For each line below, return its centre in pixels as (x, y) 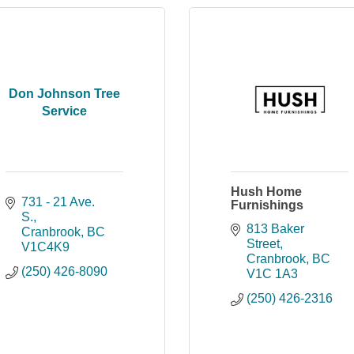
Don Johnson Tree (64, 93)
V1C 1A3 (272, 274)
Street (263, 244)
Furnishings (267, 205)
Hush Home (266, 192)
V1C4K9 (45, 247)
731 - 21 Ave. (58, 202)
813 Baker (275, 229)
